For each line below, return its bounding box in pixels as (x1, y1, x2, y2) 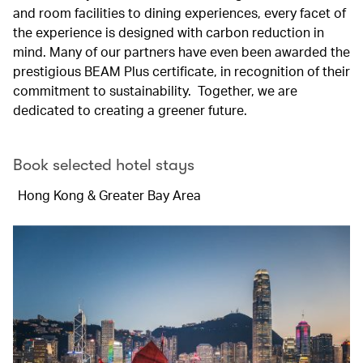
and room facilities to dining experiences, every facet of (13, 4, 346, 21)
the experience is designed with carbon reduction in (13, 23, 324, 41)
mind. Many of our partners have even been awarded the (13, 43, 350, 60)
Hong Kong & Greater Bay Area (18, 186, 201, 203)
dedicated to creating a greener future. (13, 101, 247, 118)
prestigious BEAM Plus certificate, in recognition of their (13, 62, 350, 79)
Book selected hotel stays (13, 156, 194, 174)
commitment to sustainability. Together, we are (13, 82, 297, 99)
